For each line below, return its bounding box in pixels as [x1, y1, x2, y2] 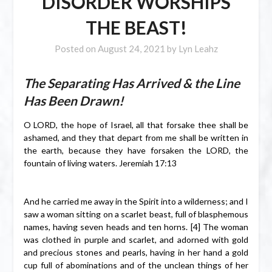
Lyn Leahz [178, 43, 218, 55]
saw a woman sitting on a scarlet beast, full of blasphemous [23, 209, 249, 220]
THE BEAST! [85, 16, 187, 39]
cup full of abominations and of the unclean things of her [23, 260, 249, 271]
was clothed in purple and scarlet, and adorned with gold [23, 234, 249, 245]
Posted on [54, 43, 98, 55]
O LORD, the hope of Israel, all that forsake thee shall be [23, 120, 249, 131]
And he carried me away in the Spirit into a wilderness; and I [23, 196, 249, 207]
